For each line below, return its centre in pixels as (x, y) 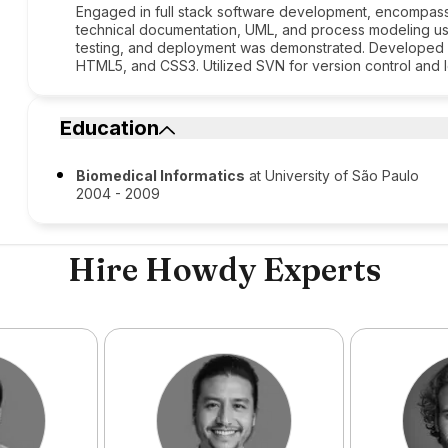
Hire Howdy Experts (224, 269)
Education (110, 128)
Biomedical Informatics (161, 175)
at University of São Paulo (332, 175)
